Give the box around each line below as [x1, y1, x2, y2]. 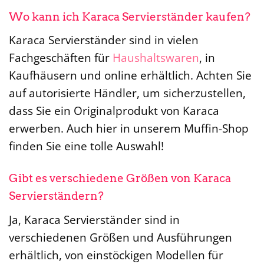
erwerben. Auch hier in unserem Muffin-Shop [9, 120, 249, 137]
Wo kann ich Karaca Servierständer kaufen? [9, 9, 250, 24]
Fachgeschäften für [9, 49, 113, 66]
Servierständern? [9, 189, 104, 203]
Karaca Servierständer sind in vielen [9, 32, 199, 48]
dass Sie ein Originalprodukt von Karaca [9, 103, 219, 119]
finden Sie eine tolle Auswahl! [9, 138, 164, 154]
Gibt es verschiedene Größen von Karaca [9, 171, 231, 186]
